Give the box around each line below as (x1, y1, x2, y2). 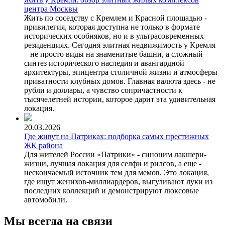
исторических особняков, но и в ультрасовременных (24, 32, 204, 41)
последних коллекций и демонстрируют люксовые (24, 186, 199, 195)
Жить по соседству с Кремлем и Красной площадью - (24, 14, 207, 23)
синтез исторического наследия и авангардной (24, 59, 184, 68)
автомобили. (24, 195, 67, 204)
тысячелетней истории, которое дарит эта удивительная (24, 95, 215, 104)
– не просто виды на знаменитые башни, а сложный (24, 50, 203, 59)
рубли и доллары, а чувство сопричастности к (24, 86, 182, 95)
